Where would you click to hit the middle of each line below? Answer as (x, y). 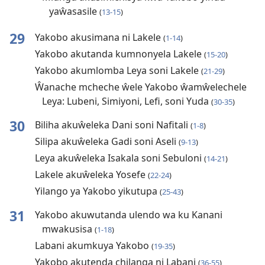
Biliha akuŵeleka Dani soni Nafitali (112, 125)
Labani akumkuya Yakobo (93, 246)
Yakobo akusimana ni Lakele (99, 38)
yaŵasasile (74, 12)
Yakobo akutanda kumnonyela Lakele (119, 54)
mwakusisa (68, 229)
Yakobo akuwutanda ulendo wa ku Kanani (128, 215)
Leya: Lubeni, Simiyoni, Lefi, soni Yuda (126, 101)
